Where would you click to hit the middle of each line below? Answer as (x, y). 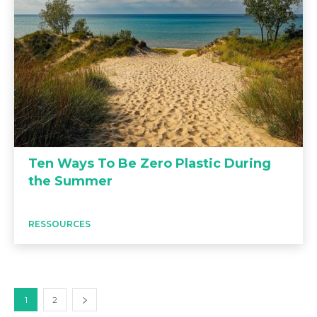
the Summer (70, 181)
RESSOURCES (59, 224)
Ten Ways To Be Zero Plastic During (150, 163)
